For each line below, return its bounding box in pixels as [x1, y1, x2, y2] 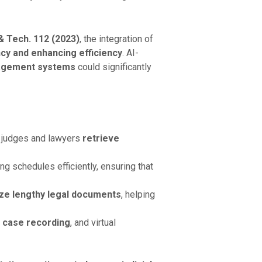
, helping [120, 188, 155, 200]
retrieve [82, 132, 119, 144]
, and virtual [70, 216, 116, 228]
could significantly [75, 61, 151, 73]
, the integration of [79, 33, 153, 44]
